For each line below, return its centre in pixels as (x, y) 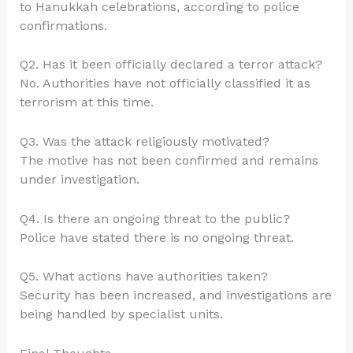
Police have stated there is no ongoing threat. (156, 237)
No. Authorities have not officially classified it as (165, 84)
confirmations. (63, 25)
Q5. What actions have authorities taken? (143, 277)
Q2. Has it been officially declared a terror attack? (171, 65)
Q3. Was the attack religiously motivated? (144, 142)
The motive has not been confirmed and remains (169, 161)
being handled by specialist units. (121, 314)
